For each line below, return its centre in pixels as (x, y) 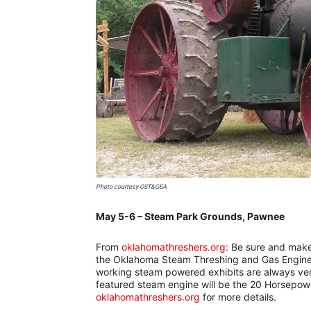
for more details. (238, 296)
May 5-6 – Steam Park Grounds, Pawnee (191, 216)
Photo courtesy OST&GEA (131, 186)
